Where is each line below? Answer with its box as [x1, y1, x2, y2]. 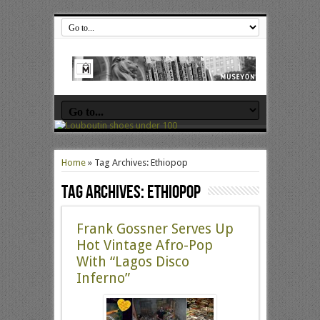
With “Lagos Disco [76, 254, 189, 270]
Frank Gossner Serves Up [76, 221, 234, 237]
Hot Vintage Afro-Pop [76, 237, 213, 254]
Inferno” [76, 270, 130, 286]
